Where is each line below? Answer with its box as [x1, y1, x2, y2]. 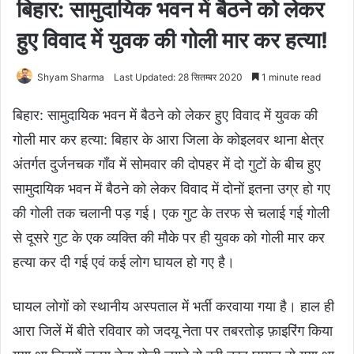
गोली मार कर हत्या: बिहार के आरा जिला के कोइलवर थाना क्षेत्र [13, 130, 324, 148]
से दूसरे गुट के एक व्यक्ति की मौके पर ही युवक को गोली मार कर [13, 228, 325, 246]
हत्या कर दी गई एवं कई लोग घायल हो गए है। [13, 253, 235, 270]
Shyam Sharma [37, 70, 104, 83]
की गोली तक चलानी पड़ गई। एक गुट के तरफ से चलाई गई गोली [13, 204, 330, 221]
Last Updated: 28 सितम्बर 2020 [114, 70, 243, 83]
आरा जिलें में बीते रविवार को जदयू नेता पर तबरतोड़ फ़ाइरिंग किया [13, 322, 333, 339]
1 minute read [259, 70, 321, 83]
